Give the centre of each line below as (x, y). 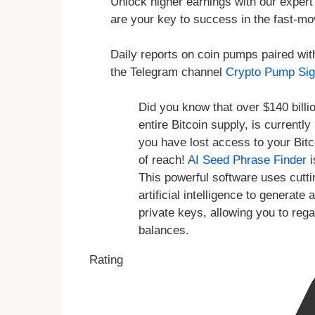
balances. (164, 231)
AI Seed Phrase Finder (247, 160)
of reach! (163, 160)
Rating (106, 260)
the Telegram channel (168, 72)
